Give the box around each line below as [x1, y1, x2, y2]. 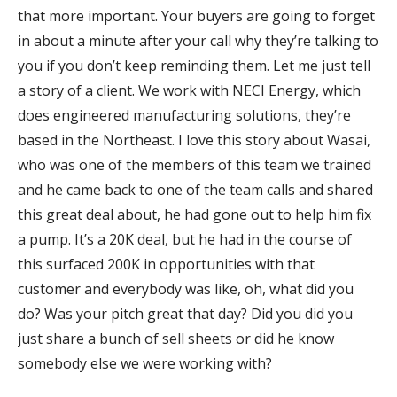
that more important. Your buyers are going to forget [18, 6, 375, 27]
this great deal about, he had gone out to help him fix [18, 205, 371, 225]
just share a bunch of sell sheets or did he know [18, 329, 334, 349]
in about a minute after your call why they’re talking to [18, 31, 378, 51]
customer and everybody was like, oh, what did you [18, 279, 354, 300]
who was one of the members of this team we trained [18, 155, 371, 175]
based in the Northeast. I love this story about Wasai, [18, 130, 370, 151]
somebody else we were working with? [18, 354, 272, 374]
